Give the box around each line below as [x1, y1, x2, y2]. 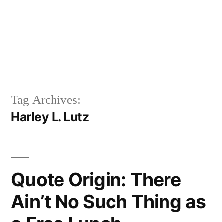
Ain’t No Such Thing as [11, 190, 206, 213]
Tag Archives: [11, 92, 81, 108]
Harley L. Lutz [11, 109, 89, 124]
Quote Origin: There [11, 168, 181, 191]
